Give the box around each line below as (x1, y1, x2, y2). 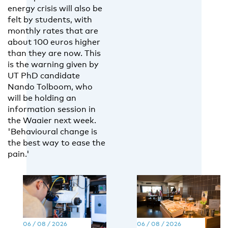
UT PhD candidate (8, 70, 80, 80)
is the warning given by (8, 59, 99, 69)
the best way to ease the (8, 137, 105, 148)
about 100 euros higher (8, 37, 100, 47)
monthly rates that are (8, 25, 98, 36)
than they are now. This (8, 48, 101, 58)
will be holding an (8, 93, 76, 103)
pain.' (8, 149, 30, 159)
